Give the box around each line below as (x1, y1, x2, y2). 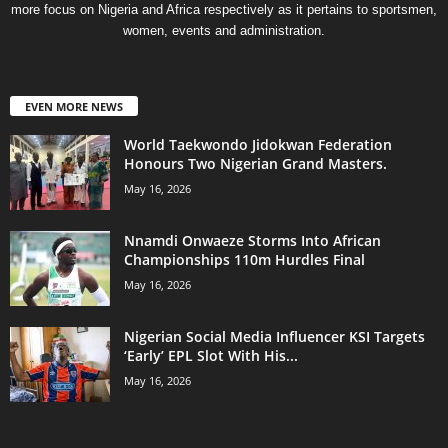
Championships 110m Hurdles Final (124, 250, 365, 270)
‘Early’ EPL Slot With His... (124, 346, 298, 366)
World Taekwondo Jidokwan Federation (124, 135, 392, 155)
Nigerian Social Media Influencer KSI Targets (124, 327, 425, 347)
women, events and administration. (123, 22, 325, 38)
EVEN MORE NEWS (25, 99, 123, 115)
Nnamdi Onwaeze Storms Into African (124, 231, 381, 251)
